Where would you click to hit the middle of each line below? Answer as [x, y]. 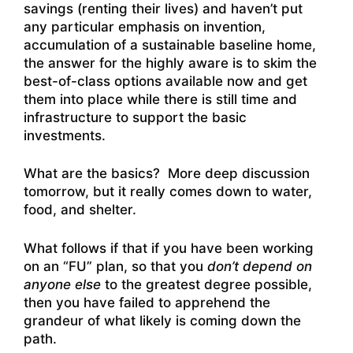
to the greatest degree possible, [206, 284]
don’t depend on [260, 266]
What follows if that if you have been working [169, 248]
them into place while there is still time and [160, 99]
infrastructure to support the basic [135, 117]
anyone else [62, 284]
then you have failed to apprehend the [147, 302]
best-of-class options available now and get [165, 81]
